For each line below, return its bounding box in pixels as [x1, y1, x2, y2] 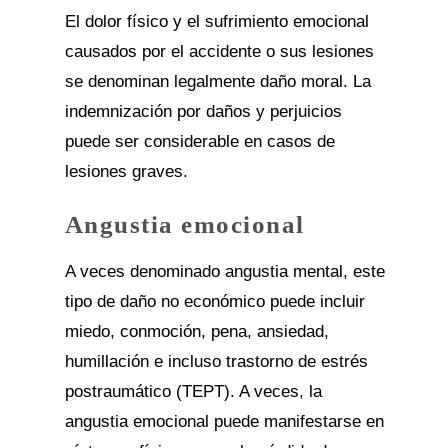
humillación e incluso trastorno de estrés [64, 352, 368, 371]
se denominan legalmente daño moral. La [64, 72, 371, 91]
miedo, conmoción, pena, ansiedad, [64, 322, 329, 341]
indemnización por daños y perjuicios [64, 102, 342, 121]
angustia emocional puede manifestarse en [64, 412, 384, 431]
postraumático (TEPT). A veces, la [64, 382, 322, 401]
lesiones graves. [64, 162, 188, 181]
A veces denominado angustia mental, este [64, 262, 385, 281]
